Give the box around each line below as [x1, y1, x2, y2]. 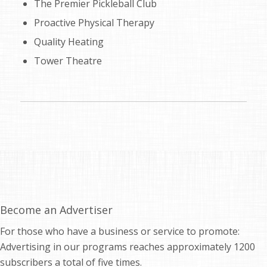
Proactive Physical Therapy [33, 15, 154, 29]
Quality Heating [33, 35, 104, 48]
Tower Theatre [33, 54, 102, 67]
